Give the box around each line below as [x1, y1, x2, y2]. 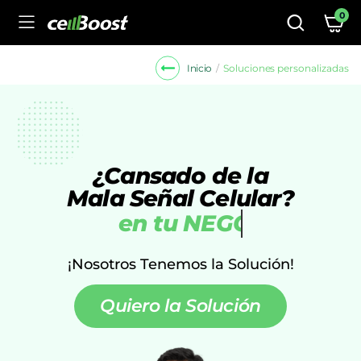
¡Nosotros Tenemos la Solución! [67, 255, 294, 274]
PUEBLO [164, 210, 262, 238]
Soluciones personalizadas [222, 61, 349, 74]
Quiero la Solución [100, 295, 261, 317]
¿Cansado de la [93, 162, 268, 190]
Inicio [187, 62, 212, 74]
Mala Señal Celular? [67, 185, 294, 213]
